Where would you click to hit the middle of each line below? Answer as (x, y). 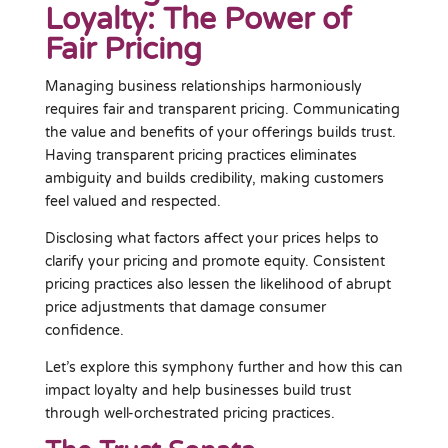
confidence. (84, 330)
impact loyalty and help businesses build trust (197, 390)
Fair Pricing (123, 49)
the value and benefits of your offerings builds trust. (220, 132)
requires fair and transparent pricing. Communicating (222, 109)
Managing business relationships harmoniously (203, 86)
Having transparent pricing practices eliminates (200, 155)
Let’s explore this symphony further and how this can (223, 367)
